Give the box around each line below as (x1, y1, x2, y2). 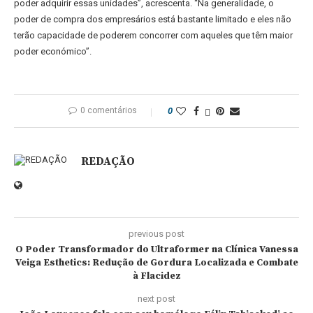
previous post (129, 228, 184, 239)
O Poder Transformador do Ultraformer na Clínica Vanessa (15, 243, 298, 256)
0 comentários (80, 105, 137, 115)
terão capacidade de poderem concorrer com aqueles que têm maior (14, 30, 293, 41)
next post (138, 293, 175, 304)
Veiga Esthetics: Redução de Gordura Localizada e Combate (15, 256, 298, 269)
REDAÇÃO (81, 154, 135, 168)
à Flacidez (132, 270, 181, 282)
